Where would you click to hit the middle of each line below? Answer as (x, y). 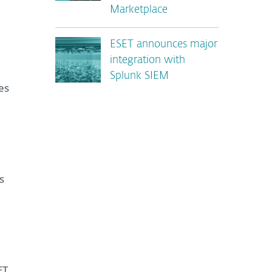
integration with (148, 60)
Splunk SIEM (139, 76)
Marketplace (139, 10)
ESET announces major (164, 45)
